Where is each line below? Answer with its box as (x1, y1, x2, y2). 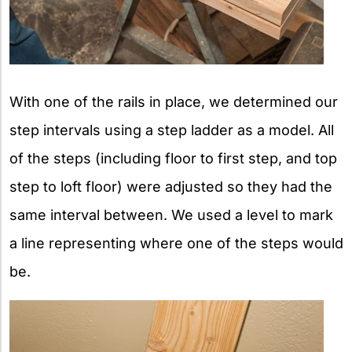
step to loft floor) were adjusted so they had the (9, 178, 332, 195)
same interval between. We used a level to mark (9, 206, 333, 223)
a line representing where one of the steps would (9, 234, 343, 251)
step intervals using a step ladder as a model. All (9, 121, 334, 138)
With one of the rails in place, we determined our (9, 93, 338, 110)
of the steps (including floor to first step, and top (9, 149, 337, 167)
